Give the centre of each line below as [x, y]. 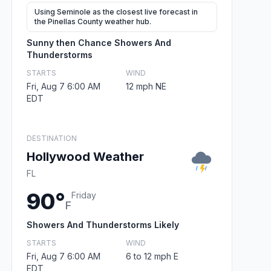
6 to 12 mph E [152, 256]
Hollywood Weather [85, 156]
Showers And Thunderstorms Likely [103, 224]
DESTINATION [52, 138]
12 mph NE [146, 86]
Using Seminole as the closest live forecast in [116, 11]
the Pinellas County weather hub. [93, 21]
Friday [84, 195]
